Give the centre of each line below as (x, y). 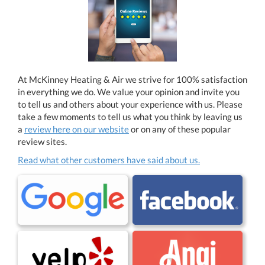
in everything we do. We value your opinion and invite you (129, 91)
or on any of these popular (180, 129)
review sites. (42, 141)
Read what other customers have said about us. (109, 159)
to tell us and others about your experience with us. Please (130, 104)
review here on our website (77, 129)
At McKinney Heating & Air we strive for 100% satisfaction (132, 79)
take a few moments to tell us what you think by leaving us (130, 116)
